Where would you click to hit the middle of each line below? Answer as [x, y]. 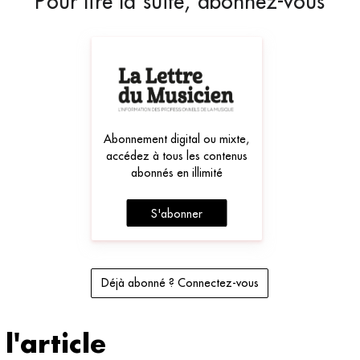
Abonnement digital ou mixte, [177, 139]
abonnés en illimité [176, 173]
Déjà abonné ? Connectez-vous [180, 283]
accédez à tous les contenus [176, 156]
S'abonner [176, 214]
